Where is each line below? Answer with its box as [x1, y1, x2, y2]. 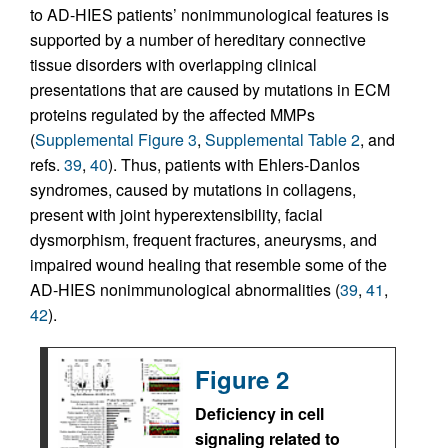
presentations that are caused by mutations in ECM [30, 77, 390, 101]
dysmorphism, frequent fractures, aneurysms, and [30, 227, 377, 251]
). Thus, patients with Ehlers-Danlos [108, 152, 360, 176]
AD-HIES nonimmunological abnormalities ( [30, 277, 340, 301]
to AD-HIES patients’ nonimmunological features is [30, 2, 389, 26]
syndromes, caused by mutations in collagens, [30, 177, 356, 201]
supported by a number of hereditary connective [30, 27, 366, 51]
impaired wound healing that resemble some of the [30, 252, 387, 276]
